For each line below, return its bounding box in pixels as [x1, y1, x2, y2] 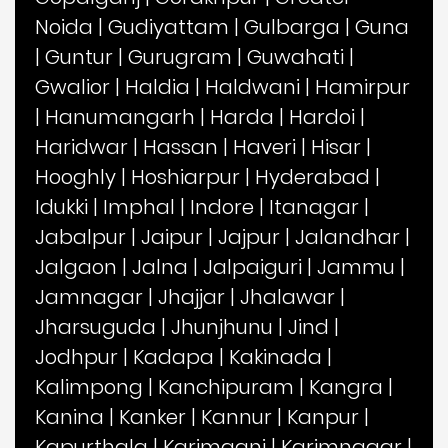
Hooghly [35, 162, 116, 191]
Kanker [119, 402, 186, 431]
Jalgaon [35, 252, 117, 281]
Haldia [125, 72, 190, 101]
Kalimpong [35, 372, 143, 401]
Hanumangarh [45, 102, 195, 131]
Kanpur [287, 402, 359, 431]
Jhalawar [240, 282, 335, 311]
